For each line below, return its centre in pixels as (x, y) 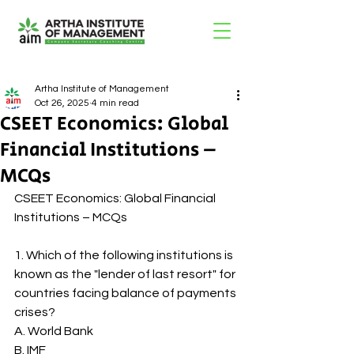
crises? (35, 312)
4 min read (115, 103)
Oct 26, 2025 (62, 103)
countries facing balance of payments (126, 293)
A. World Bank (54, 331)
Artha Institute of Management (102, 89)
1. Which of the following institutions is (125, 255)
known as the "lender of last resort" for (126, 274)
